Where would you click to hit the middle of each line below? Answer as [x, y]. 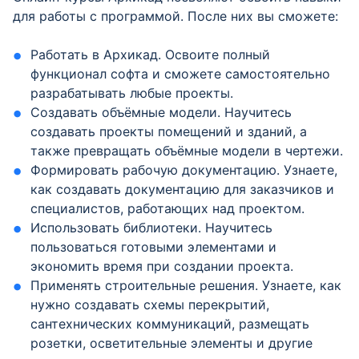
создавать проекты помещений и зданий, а [169, 131]
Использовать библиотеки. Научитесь [152, 228]
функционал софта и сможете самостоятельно [181, 74]
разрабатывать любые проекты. [132, 93]
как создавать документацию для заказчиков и [183, 189]
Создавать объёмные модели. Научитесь [161, 112]
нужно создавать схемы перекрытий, [150, 305]
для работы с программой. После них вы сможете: [175, 16]
